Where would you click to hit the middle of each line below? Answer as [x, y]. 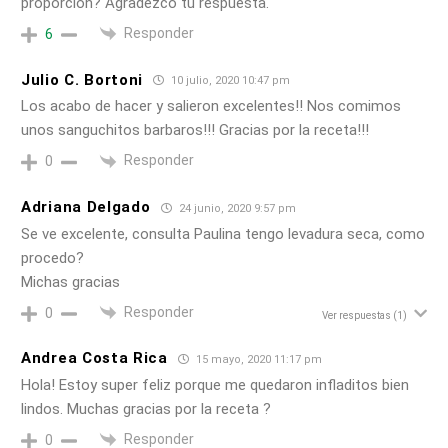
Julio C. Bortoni [82, 79]
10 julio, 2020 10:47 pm [229, 81]
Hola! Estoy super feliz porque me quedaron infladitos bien [215, 384]
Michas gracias [70, 281]
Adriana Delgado [86, 207]
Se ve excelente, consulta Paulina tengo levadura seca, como [223, 233]
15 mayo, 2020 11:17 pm [257, 359]
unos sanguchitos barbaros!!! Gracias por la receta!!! [195, 130]
